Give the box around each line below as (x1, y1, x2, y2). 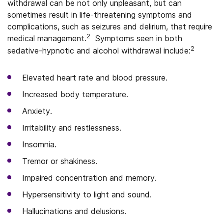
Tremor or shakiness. (22, 156, 97, 166)
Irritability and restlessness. (22, 123, 121, 133)
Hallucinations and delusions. (22, 206, 126, 216)
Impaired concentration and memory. (22, 173, 157, 183)
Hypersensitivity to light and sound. (22, 190, 152, 199)
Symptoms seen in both (92, 33, 182, 43)
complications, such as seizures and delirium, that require (7, 22, 212, 31)
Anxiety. (22, 106, 52, 116)
